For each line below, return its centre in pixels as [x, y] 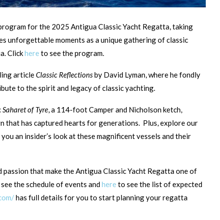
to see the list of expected [159, 184]
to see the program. [72, 53]
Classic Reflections [64, 75]
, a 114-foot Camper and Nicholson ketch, [115, 110]
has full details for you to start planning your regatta [101, 198]
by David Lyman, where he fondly [147, 75]
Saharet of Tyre [25, 110]
